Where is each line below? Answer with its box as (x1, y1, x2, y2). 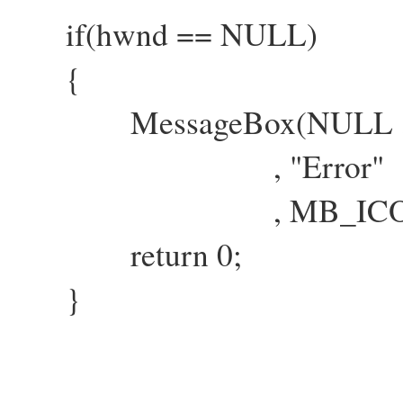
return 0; (14, 233, 242, 275)
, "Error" (14, 145, 384, 187)
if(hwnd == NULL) (66, 13, 318, 55)
